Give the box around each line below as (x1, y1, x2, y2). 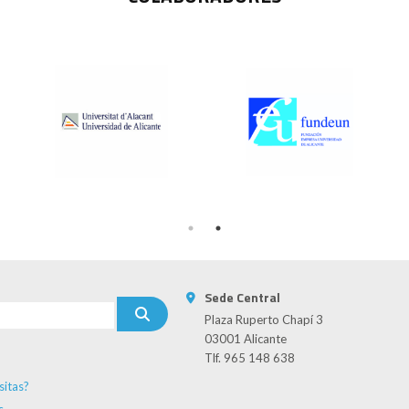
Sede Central (204, 287, 280, 307)
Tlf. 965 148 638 (204, 350, 295, 365)
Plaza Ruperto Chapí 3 (204, 311, 323, 327)
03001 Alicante (204, 330, 287, 346)
